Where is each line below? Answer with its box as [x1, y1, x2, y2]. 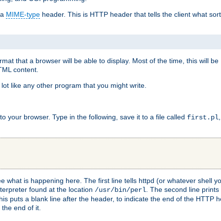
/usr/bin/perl [95, 185, 146, 194]
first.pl [187, 113, 219, 121]
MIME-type [6, 10, 40, 19]
